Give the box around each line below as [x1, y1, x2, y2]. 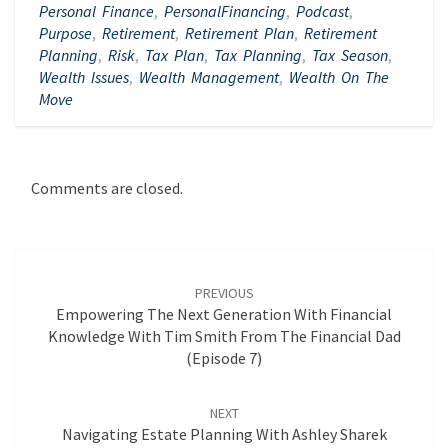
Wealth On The [289, 67, 389, 87]
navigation [14, 271, 119, 299]
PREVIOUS [194, 284, 254, 303]
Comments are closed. [31, 178, 183, 199]
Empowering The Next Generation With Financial [56, 304, 392, 325]
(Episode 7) [186, 348, 262, 369]
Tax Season [312, 45, 388, 65]
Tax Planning [214, 45, 302, 65]
